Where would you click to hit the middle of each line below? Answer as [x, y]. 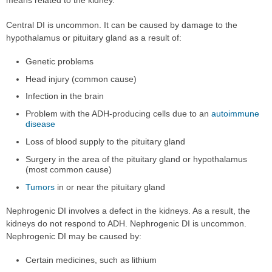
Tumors [40, 187]
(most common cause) [69, 170]
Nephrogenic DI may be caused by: [74, 236]
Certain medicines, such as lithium [91, 260]
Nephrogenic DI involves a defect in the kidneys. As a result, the [128, 211]
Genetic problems [60, 61]
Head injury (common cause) [81, 79]
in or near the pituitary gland [110, 187]
